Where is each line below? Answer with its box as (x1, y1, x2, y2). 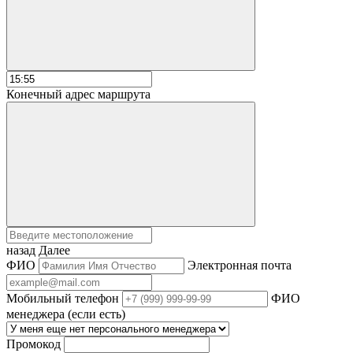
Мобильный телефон (6, 291, 119, 305)
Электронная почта (188, 258, 292, 272)
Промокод (6, 336, 61, 351)
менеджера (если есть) (6, 307, 125, 321)
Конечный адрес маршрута (6, 87, 150, 101)
